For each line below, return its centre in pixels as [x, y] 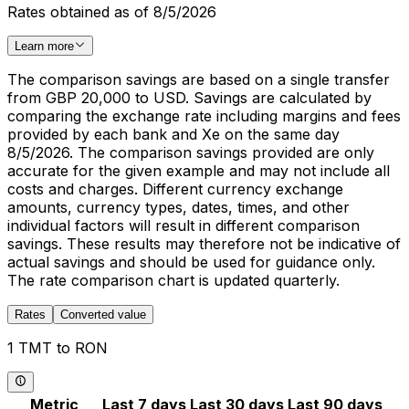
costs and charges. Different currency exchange [175, 189]
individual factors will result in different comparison [184, 226]
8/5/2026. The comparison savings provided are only [191, 153]
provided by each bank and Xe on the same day [173, 135]
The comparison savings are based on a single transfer [199, 80]
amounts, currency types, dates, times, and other [178, 208]
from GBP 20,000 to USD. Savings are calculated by [189, 98]
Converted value [103, 315]
